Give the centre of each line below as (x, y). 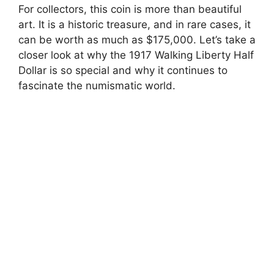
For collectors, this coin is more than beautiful (130, 9)
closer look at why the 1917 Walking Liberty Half (136, 55)
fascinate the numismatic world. (97, 85)
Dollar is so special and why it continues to (123, 70)
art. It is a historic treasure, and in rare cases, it (135, 24)
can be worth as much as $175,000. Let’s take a (137, 39)
